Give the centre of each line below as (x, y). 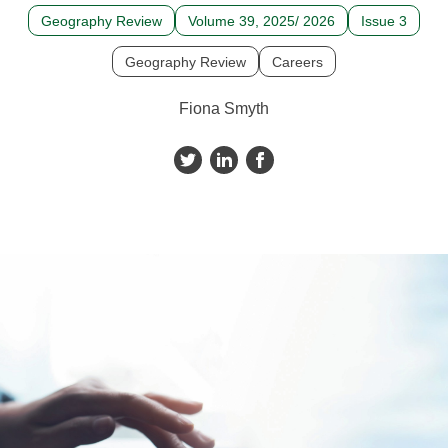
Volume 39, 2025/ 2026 (261, 20)
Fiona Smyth (224, 108)
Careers (297, 61)
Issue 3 (384, 20)
